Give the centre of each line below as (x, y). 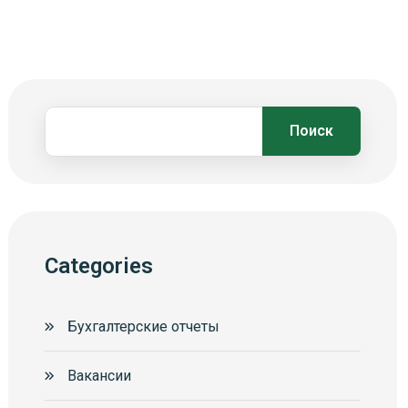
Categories (99, 265)
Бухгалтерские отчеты (144, 326)
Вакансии (100, 375)
